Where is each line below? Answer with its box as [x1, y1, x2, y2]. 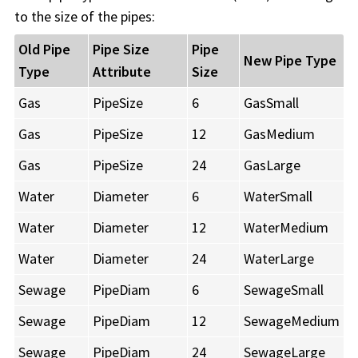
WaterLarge [244, 249, 314, 268]
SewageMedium [244, 312, 340, 331]
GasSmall [244, 93, 299, 113]
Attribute [93, 62, 151, 82]
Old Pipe [18, 40, 70, 59]
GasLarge [244, 156, 300, 175]
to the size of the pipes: [14, 7, 155, 26]
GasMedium [244, 125, 315, 144]
